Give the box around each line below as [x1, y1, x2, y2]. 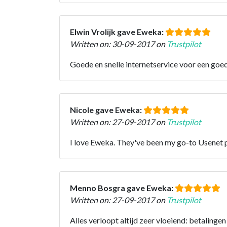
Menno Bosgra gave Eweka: [70, 182, 175, 193]
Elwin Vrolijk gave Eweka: [70, 26, 165, 36]
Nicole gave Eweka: [70, 104, 143, 115]
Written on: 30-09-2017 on [70, 39, 167, 49]
